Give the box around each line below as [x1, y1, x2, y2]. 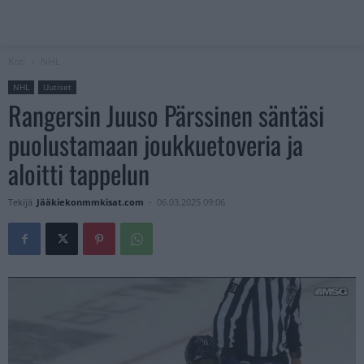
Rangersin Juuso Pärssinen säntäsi [8, 96, 324, 135]
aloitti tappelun [8, 154, 149, 193]
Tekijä [8, 196, 32, 209]
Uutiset [43, 81, 71, 93]
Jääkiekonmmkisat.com [37, 196, 144, 209]
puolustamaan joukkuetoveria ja [8, 125, 303, 164]
